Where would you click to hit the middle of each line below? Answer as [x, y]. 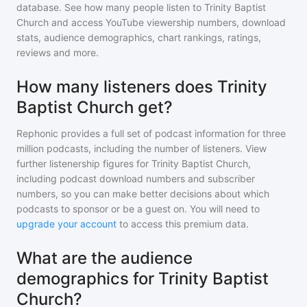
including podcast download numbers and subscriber [136, 179]
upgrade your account [66, 224]
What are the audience [105, 258]
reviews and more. [58, 52]
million [30, 148]
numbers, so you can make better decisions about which [143, 194]
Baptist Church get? [95, 107]
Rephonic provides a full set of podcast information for [138, 133]
